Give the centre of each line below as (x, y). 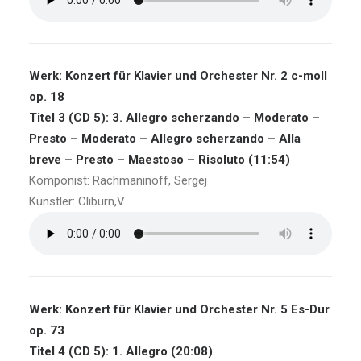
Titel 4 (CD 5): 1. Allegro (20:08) (121, 351)
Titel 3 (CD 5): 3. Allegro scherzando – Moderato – (174, 118)
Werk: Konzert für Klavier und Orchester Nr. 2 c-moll (178, 76)
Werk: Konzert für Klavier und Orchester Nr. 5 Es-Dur (179, 309)
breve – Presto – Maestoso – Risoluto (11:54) (160, 160)
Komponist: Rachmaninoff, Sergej (118, 180)
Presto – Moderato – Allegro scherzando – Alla (165, 139)
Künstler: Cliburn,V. (77, 201)
